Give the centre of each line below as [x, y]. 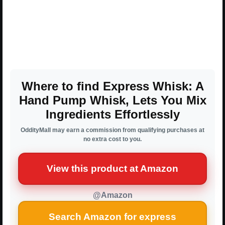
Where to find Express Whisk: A [113, 86]
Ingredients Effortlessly [113, 114]
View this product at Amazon [113, 168]
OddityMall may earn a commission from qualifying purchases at [113, 130]
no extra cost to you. [113, 139]
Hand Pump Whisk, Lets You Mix [113, 100]
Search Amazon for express [113, 216]
